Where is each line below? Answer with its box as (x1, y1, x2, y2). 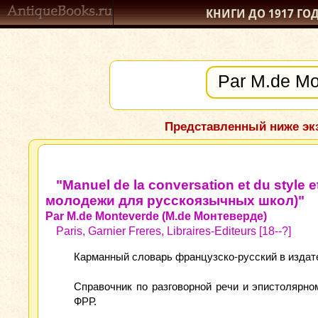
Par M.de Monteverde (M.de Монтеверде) (45, 210, 267, 222)
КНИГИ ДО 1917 (206, 7, 297, 21)
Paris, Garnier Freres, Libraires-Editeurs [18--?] (56, 225, 291, 237)
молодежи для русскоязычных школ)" (45, 193, 305, 208)
